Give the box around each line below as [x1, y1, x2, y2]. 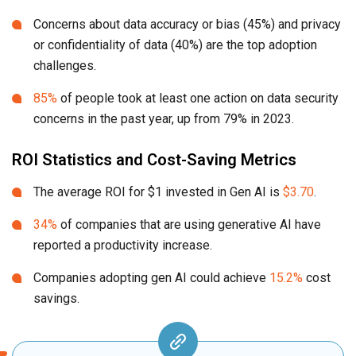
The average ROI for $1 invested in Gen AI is [33, 184, 283, 200]
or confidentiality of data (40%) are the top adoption [33, 37, 317, 53]
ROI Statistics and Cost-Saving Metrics [12, 150, 296, 170]
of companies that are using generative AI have [57, 217, 321, 233]
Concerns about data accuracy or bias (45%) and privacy [33, 17, 341, 33]
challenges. [33, 58, 96, 74]
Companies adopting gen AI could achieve [33, 270, 269, 286]
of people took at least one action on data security [57, 91, 339, 106]
